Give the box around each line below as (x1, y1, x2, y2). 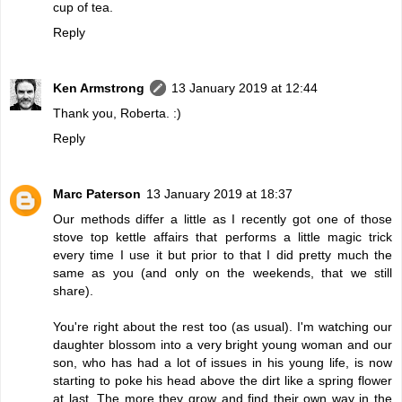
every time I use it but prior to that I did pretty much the (53, 247, 392, 262)
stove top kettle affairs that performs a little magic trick (53, 229, 392, 244)
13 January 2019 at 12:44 (171, 80, 318, 95)
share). (53, 283, 93, 298)
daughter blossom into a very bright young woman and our (53, 336, 392, 352)
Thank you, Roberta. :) (53, 105, 181, 120)
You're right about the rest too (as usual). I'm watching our (53, 319, 392, 334)
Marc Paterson (53, 186, 141, 201)
